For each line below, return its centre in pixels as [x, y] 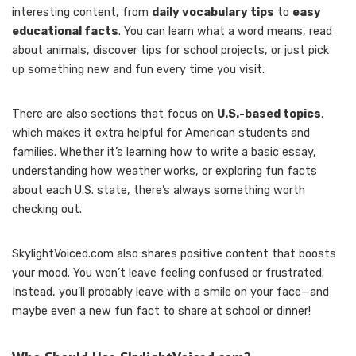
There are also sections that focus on [114, 114]
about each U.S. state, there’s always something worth [159, 190]
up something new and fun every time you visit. [138, 69]
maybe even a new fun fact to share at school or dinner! [161, 311]
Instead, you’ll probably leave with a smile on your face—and [170, 292]
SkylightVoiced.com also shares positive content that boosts [174, 253]
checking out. [47, 209]
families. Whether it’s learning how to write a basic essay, [164, 152]
